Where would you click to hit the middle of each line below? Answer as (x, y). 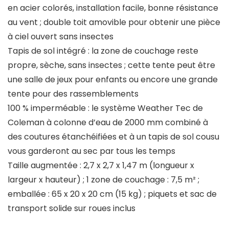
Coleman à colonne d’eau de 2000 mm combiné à (108, 123)
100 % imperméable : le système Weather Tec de (105, 108)
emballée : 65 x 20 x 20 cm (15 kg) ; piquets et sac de (112, 194)
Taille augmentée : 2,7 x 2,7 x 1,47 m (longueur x (101, 166)
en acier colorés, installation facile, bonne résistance (113, 8)
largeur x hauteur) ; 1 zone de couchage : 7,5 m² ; (104, 180)
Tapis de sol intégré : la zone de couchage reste (103, 51)
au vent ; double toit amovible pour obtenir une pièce (114, 22)
